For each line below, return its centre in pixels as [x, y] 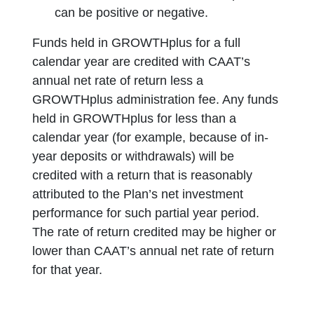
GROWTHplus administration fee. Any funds [156, 100]
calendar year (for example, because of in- [151, 137]
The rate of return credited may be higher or [155, 232]
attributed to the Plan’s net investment [138, 194]
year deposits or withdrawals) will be [134, 156]
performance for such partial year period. [146, 213]
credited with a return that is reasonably [143, 175]
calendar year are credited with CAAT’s [142, 62]
